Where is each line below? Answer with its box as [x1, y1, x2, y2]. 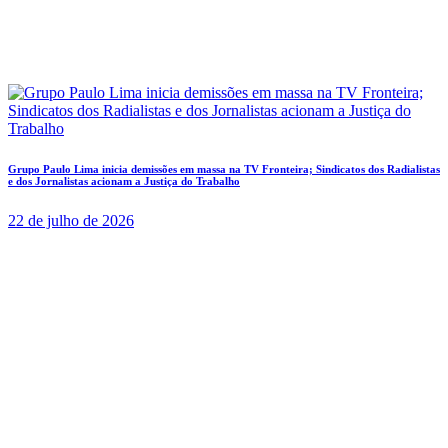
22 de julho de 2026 [8, 211, 134, 229]
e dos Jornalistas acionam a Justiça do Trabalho [8, 174, 240, 187]
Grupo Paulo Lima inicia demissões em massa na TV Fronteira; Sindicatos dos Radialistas [8, 162, 440, 175]
